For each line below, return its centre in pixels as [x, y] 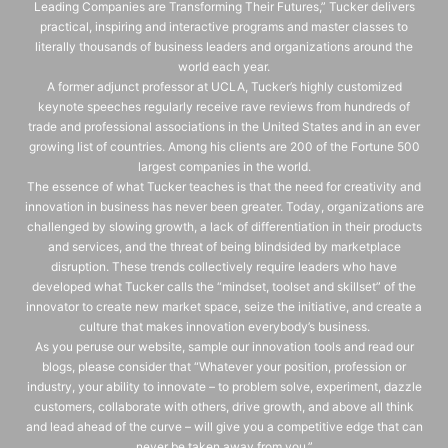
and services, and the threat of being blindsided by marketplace [224, 246]
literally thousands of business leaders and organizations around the [224, 46]
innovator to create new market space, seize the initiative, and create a [224, 306]
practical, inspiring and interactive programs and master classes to [224, 26]
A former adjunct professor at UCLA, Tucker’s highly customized [224, 86]
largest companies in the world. [224, 166]
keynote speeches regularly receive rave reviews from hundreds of [224, 106]
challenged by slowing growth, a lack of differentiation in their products [224, 226]
